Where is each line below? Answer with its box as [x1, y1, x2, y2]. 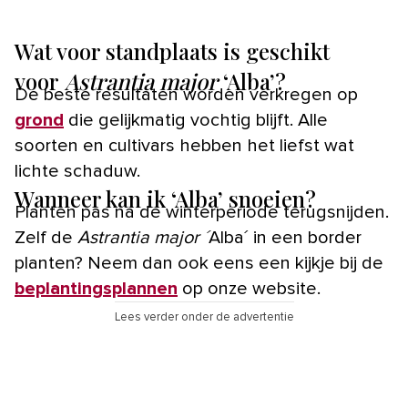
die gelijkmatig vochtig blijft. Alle [64, 111, 328, 130]
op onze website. [178, 280, 321, 299]
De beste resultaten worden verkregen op [15, 86, 358, 105]
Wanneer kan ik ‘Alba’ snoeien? [15, 184, 316, 214]
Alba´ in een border [209, 229, 362, 248]
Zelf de [15, 229, 77, 248]
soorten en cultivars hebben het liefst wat [15, 137, 354, 156]
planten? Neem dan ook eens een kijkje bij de [15, 254, 383, 273]
